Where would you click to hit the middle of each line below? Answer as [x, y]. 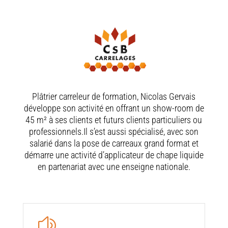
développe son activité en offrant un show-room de [114, 108]
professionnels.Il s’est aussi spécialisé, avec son [114, 131]
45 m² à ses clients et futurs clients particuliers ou [114, 120]
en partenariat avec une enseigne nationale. [114, 166]
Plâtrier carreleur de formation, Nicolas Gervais [114, 96]
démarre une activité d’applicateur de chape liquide [114, 155]
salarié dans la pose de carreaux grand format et [114, 143]
